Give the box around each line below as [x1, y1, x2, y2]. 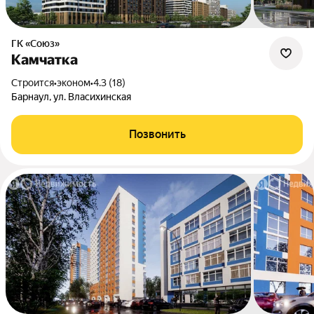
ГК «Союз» [17, 38, 60, 49]
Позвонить [128, 128, 186, 141]
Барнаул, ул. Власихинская [11, 91, 131, 102]
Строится [18, 77, 54, 88]
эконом [57, 77, 90, 88]
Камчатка [11, 51, 78, 68]
